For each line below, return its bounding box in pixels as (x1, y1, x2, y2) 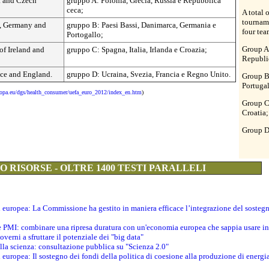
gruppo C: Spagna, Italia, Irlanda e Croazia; (67, 44, 207, 54)
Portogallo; (67, 29, 103, 39)
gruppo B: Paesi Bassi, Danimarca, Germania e (67, 20, 216, 29)
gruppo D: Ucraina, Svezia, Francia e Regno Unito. (67, 69, 231, 79)
